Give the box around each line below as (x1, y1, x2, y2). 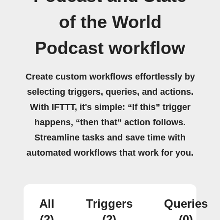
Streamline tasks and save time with (34, 133, 186, 142)
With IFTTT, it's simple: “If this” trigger (29, 102, 191, 112)
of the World (58, 12, 162, 32)
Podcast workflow (35, 38, 185, 58)
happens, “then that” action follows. (34, 117, 186, 127)
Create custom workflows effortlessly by (25, 72, 195, 82)
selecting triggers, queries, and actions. (27, 87, 193, 97)
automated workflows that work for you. (27, 148, 193, 158)
